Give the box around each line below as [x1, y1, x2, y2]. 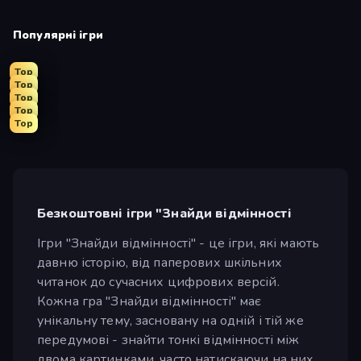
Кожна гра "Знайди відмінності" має [37, 292, 262, 310]
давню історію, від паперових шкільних [37, 253, 282, 272]
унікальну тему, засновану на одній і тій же [37, 311, 304, 330]
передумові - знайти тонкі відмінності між [37, 330, 300, 349]
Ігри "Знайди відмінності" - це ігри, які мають [37, 234, 320, 252]
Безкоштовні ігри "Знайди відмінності [37, 204, 292, 222]
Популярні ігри [13, 27, 103, 43]
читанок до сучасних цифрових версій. [37, 272, 280, 291]
